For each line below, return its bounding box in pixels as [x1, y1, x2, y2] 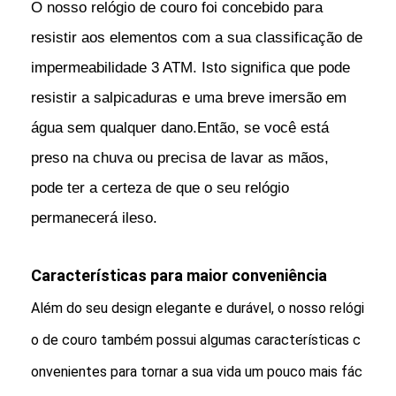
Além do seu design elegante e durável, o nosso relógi [31, 299, 365, 316]
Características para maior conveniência [31, 265, 328, 285]
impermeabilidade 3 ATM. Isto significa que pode [31, 58, 351, 76]
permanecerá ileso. [31, 209, 158, 226]
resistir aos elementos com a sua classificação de [31, 28, 363, 46]
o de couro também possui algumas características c [31, 331, 362, 348]
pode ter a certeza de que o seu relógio [31, 179, 290, 196]
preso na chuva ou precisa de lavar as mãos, [31, 148, 330, 166]
